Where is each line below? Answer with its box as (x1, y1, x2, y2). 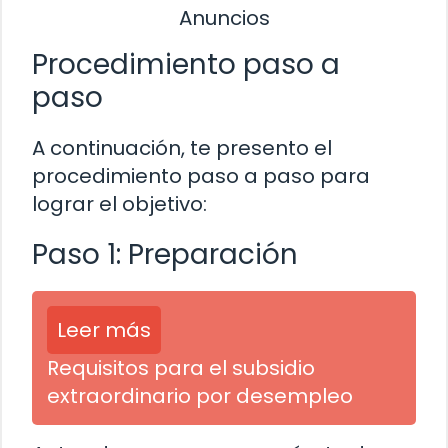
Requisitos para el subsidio (47, 353, 315, 382)
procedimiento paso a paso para (32, 161, 370, 190)
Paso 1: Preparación (32, 234, 298, 274)
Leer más (57, 315, 151, 344)
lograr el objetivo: (32, 189, 207, 218)
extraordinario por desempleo (47, 381, 353, 410)
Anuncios (178, 4, 270, 33)
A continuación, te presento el (32, 133, 332, 162)
